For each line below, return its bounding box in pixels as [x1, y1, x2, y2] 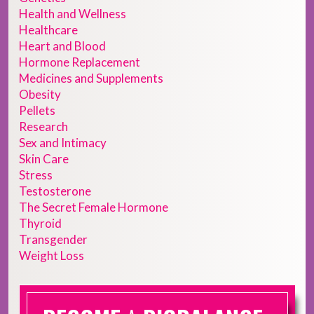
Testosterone [19, 184, 91, 199]
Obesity [19, 87, 61, 102]
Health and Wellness [19, 6, 126, 22]
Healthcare [19, 22, 78, 38]
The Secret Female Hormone [19, 200, 168, 215]
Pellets [19, 103, 55, 118]
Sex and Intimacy [19, 135, 107, 151]
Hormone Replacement [19, 55, 140, 70]
